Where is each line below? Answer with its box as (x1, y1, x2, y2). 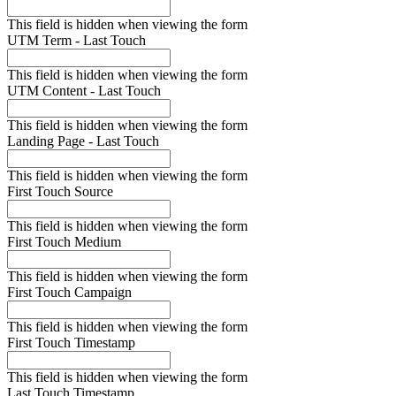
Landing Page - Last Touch (7, 133, 159, 148)
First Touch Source (7, 183, 113, 199)
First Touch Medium (7, 233, 121, 249)
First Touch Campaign (7, 284, 132, 300)
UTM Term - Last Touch (7, 32, 146, 48)
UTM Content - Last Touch (7, 82, 161, 98)
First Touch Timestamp (7, 334, 135, 350)
